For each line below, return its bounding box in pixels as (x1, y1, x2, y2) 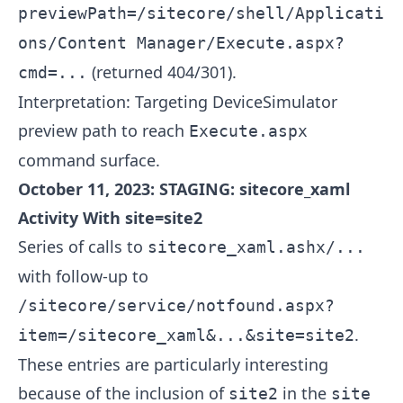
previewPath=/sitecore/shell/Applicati (18, 4, 384, 23)
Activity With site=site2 (18, 207, 202, 229)
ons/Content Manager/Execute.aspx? (18, 33, 345, 53)
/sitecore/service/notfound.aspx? (18, 296, 335, 316)
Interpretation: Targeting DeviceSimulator (18, 91, 337, 113)
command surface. (18, 149, 160, 172)
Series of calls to (18, 236, 148, 258)
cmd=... (18, 63, 87, 83)
